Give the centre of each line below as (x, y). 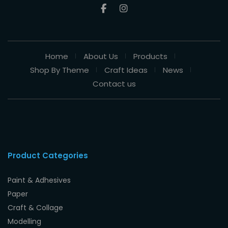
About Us (101, 56)
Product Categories (48, 155)
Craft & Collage (35, 207)
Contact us (114, 83)
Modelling (24, 221)
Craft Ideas (126, 70)
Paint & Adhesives (39, 180)
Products (150, 56)
